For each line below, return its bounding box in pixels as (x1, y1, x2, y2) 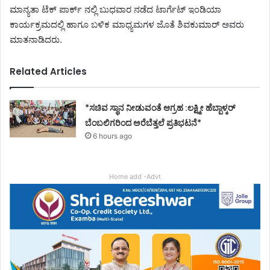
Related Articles (10, 65, 87, 78)
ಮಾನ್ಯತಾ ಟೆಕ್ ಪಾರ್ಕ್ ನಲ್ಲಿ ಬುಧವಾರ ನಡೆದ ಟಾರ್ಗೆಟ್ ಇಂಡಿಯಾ (10, 4, 221, 16)
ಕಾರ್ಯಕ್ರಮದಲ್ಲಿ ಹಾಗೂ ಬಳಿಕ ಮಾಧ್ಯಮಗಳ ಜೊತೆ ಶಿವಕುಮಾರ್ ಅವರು (10, 19, 244, 31)
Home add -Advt (109, 172, 161, 181)
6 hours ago (93, 131, 133, 141)
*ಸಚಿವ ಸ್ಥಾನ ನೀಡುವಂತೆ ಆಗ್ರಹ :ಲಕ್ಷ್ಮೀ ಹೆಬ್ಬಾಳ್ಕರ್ (85, 102, 236, 115)
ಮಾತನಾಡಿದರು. (10, 34, 62, 46)
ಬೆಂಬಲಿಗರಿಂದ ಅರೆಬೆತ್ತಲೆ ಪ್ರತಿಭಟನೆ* (85, 117, 202, 130)
